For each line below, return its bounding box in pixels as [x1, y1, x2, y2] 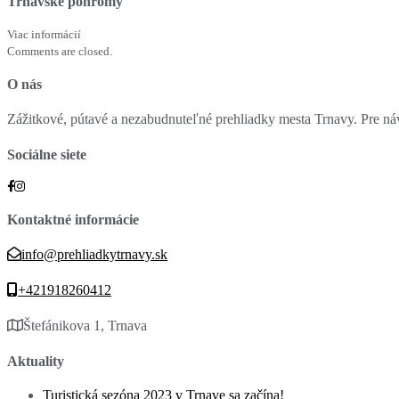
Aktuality [7, 353, 64, 369]
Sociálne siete [7, 146, 86, 162]
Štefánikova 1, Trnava [23, 317, 147, 333]
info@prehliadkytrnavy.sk [21, 246, 167, 262]
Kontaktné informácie [7, 211, 139, 227]
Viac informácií [7, 27, 81, 41]
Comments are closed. [7, 44, 112, 58]
